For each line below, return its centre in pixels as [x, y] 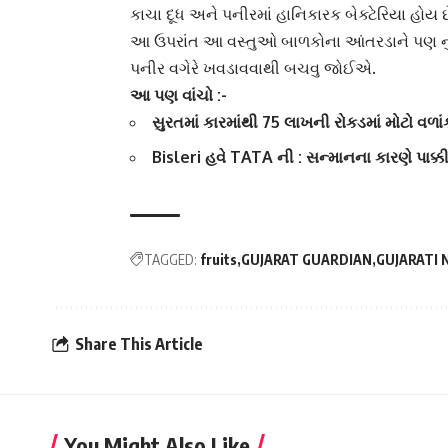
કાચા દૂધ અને [174, 14]
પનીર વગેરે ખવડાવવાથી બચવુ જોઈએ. [253, 68]
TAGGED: [170, 260]
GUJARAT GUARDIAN [306, 260]
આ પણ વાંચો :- [178, 95]
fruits [218, 260]
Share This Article [139, 343]
